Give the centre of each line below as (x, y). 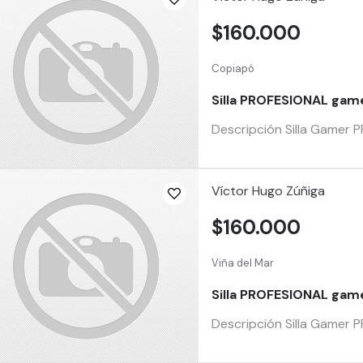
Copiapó (233, 68)
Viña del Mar (243, 263)
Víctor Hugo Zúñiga (269, 191)
